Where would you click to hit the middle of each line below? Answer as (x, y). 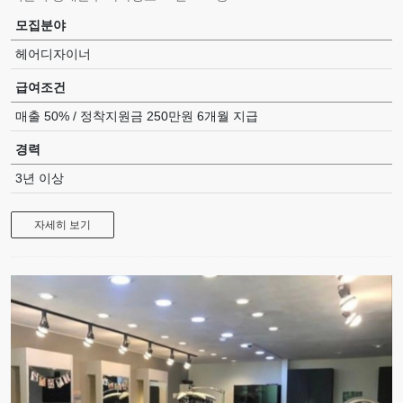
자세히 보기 (63, 224)
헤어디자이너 (53, 54)
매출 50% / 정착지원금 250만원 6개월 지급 (137, 116)
